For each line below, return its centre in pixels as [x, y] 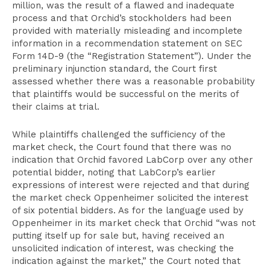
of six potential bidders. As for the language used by [128, 210]
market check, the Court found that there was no [122, 147]
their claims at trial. [56, 107]
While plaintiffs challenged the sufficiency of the [119, 134]
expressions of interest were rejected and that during [131, 185]
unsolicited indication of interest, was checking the [123, 248]
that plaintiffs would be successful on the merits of [125, 94]
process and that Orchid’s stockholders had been [122, 18]
